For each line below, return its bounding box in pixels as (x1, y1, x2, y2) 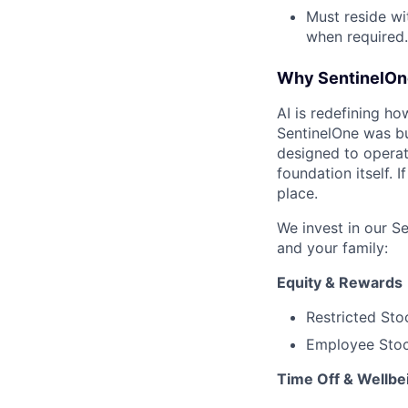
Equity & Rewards (277, 272, 403, 291)
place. (277, 183, 318, 202)
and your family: (277, 238, 388, 257)
